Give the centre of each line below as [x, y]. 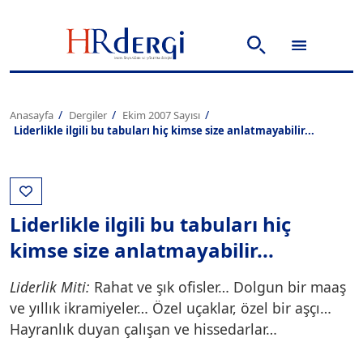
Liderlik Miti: [50, 286]
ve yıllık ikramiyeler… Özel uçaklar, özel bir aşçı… [171, 307]
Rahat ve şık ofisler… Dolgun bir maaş [218, 286]
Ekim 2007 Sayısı [161, 115]
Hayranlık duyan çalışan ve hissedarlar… [143, 329]
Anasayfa [32, 115]
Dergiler [88, 115]
